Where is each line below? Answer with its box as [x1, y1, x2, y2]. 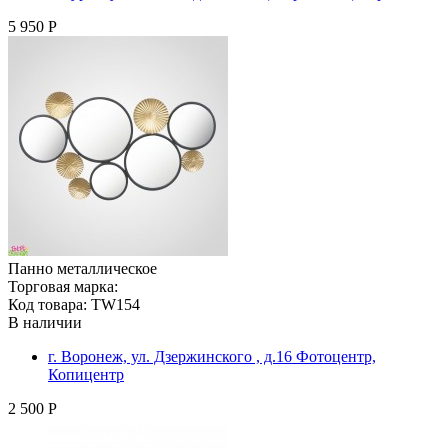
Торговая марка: [8, 277, 118, 295]
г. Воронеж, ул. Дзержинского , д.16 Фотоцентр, [48, 347, 376, 365]
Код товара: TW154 [8, 295, 140, 313]
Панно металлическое [8, 259, 157, 277]
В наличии [8, 313, 82, 331]
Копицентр [48, 365, 124, 383]
